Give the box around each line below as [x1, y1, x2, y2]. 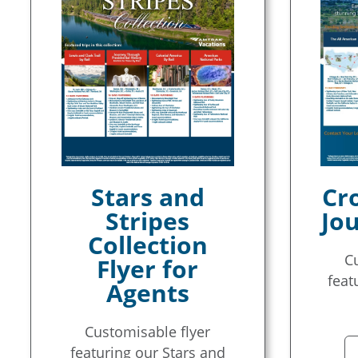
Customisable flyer [85, 322, 211, 341]
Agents [105, 276, 189, 309]
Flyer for [97, 253, 199, 285]
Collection [87, 229, 208, 261]
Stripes [105, 205, 190, 237]
